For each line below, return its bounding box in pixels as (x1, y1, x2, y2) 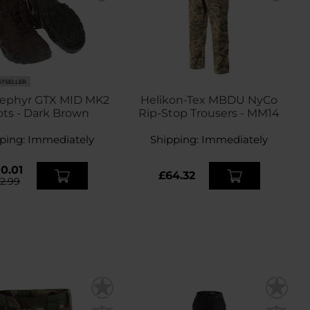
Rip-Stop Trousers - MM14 (138, 107, 280, 120)
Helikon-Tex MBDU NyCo (140, 93, 278, 107)
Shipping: (150, 133, 202, 147)
